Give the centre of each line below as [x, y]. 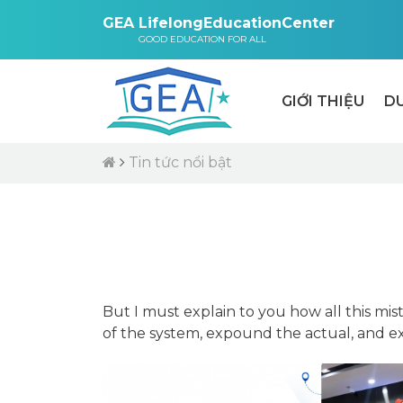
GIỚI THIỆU [323, 101]
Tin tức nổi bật [180, 162]
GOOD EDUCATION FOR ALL [202, 39]
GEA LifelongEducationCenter [219, 23]
